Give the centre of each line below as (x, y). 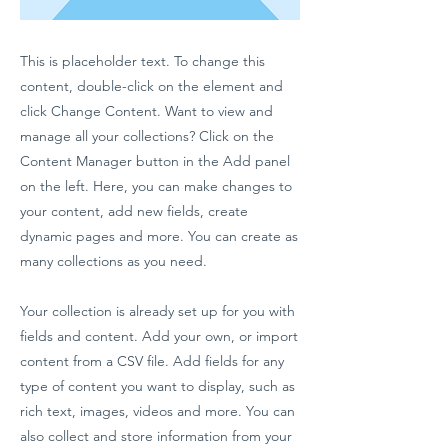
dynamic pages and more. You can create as (159, 235)
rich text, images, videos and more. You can (157, 410)
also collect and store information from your (156, 435)
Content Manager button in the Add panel (155, 160)
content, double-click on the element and (151, 85)
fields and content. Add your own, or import (159, 335)
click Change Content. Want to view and (146, 110)
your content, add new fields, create (134, 210)
